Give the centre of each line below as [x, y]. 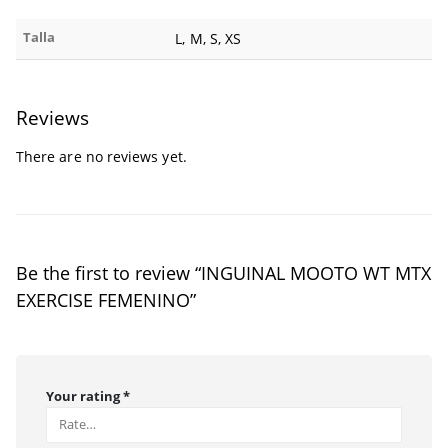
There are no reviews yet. [101, 157]
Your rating [84, 396]
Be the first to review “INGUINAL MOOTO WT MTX [223, 273]
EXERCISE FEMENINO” [106, 300]
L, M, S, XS [208, 39]
